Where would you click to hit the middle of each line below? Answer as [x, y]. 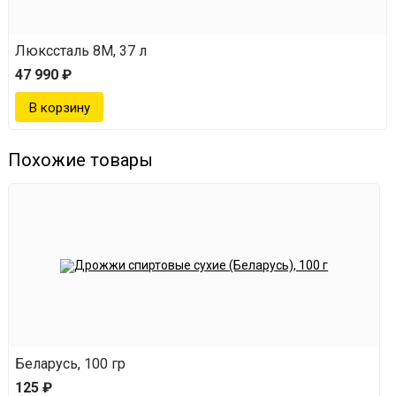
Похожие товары [80, 160]
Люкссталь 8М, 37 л [81, 51]
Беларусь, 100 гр [70, 364]
